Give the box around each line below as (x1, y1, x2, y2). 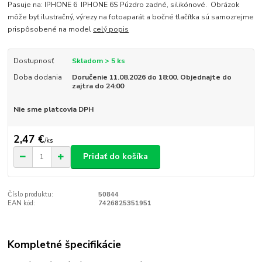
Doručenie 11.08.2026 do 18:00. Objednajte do (71, 73, 232, 82)
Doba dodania (13, 73, 62, 82)
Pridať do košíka (83, 151, 148, 163)
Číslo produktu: (8, 189, 54, 199)
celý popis (93, 25, 129, 35)
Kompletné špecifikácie (8, 237, 122, 252)
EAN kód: (8, 198, 36, 208)
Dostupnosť (13, 56, 54, 66)
